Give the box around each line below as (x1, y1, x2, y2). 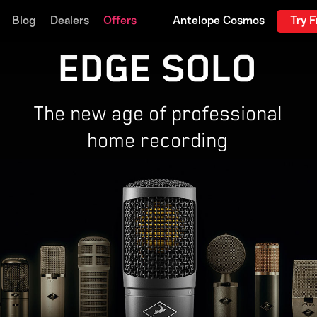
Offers (103, 16, 137, 27)
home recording (88, 129, 229, 152)
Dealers (50, 16, 89, 27)
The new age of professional (34, 102, 283, 125)
